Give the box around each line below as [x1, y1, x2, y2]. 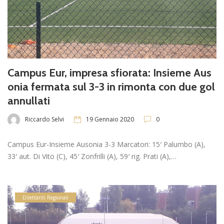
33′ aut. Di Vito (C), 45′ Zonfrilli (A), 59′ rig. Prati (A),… [7, 151, 176, 161]
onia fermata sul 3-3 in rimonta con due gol [7, 79, 215, 93]
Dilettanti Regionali [22, 193, 68, 201]
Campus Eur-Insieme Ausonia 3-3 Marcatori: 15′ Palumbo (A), [7, 139, 205, 149]
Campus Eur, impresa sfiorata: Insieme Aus [7, 65, 211, 79]
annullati [7, 93, 50, 107]
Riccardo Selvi [25, 115, 64, 124]
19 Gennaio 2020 [86, 115, 134, 124]
